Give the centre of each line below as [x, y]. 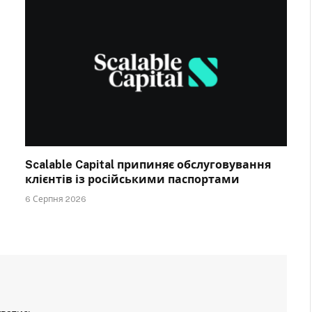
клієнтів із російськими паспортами [132, 179]
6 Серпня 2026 [56, 199]
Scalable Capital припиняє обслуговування [148, 164]
